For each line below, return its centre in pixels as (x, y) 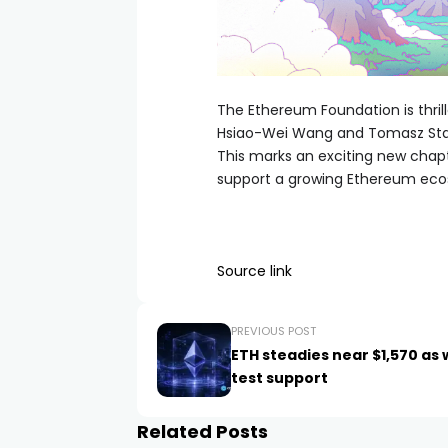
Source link (254, 270)
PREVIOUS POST (273, 330)
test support (279, 377)
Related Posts (202, 431)
